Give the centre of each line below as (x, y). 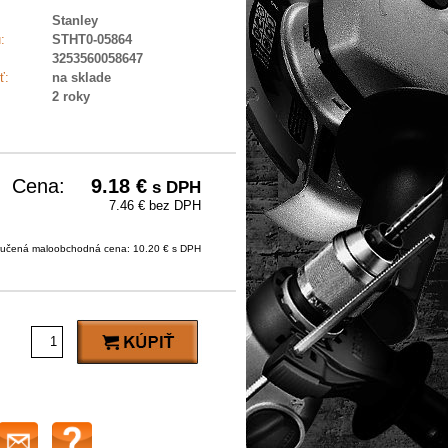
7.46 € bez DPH (155, 206)
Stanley (75, 21)
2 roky (71, 97)
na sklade (81, 78)
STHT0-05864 (92, 40)
